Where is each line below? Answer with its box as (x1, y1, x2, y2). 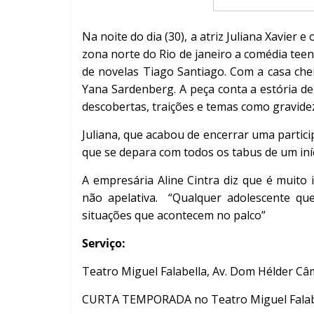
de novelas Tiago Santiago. (82, 63, 230, 79)
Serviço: (82, 235, 125, 251)
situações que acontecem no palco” (82, 207, 266, 223)
